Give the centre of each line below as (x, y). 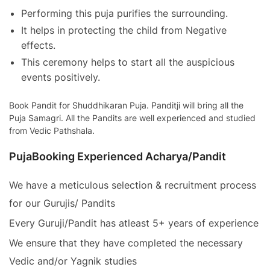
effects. (38, 46)
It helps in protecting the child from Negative (124, 30)
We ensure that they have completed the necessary (126, 243)
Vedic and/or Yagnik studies (73, 261)
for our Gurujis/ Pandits (62, 203)
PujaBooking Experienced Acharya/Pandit (118, 156)
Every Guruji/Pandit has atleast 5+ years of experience (134, 223)
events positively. (61, 77)
